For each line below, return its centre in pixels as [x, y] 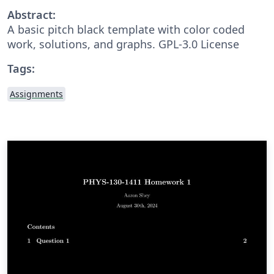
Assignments [36, 94]
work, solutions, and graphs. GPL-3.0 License [123, 44]
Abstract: [31, 14]
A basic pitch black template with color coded [126, 29]
